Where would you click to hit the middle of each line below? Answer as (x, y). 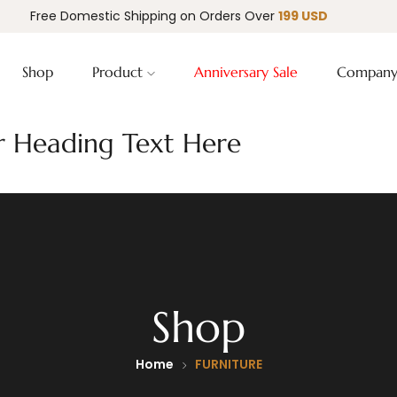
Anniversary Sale (245, 72)
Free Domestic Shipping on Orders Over (154, 16)
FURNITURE (228, 364)
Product (119, 72)
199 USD (303, 16)
